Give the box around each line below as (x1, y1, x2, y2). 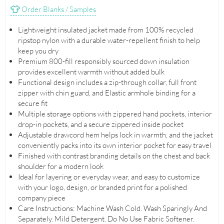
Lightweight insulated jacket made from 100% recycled (17, 25, 193, 35)
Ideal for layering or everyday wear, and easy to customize (17, 172, 200, 182)
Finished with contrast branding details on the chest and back (17, 151, 210, 161)
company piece (17, 193, 65, 203)
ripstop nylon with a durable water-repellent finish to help (17, 35, 200, 45)
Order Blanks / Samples (19, 4, 96, 14)
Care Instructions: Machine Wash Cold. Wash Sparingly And (17, 203, 207, 213)
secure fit (17, 98, 47, 108)
